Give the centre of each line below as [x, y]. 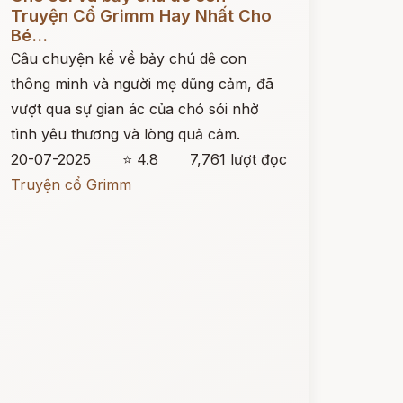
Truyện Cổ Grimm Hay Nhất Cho [141, 16]
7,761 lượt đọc [238, 159]
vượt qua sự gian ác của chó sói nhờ [134, 109]
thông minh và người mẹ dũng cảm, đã [142, 84]
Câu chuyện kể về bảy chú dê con [128, 58]
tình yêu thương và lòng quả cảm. [125, 134]
